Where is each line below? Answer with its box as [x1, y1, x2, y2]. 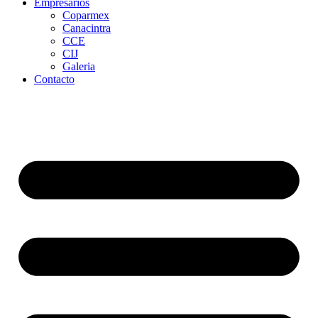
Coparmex [62, 9, 109, 21]
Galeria [62, 60, 95, 72]
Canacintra [62, 21, 111, 34]
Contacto [34, 72, 75, 85]
